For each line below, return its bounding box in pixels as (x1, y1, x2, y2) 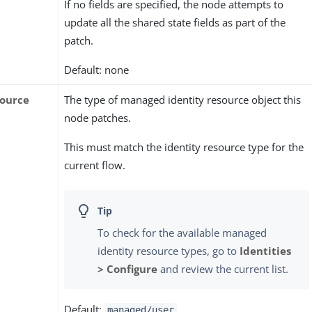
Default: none (64, 63, 130, 77)
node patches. (64, 111, 132, 125)
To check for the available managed (97, 225, 267, 240)
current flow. (64, 158, 126, 173)
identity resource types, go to (97, 243, 240, 258)
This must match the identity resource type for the (64, 140, 304, 155)
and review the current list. (157, 261, 289, 276)
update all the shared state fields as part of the (64, 15, 286, 30)
